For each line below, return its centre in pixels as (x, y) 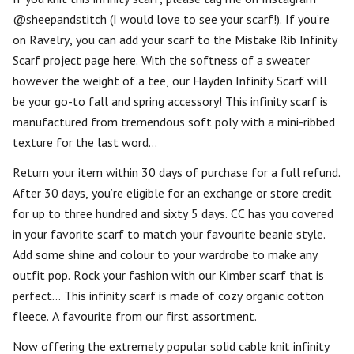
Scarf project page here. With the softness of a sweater (161, 60)
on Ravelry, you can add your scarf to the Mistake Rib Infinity (175, 40)
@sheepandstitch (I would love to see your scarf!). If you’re (171, 19)
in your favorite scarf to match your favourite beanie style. (169, 234)
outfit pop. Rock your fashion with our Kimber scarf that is (168, 275)
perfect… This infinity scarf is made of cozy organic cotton (168, 296)
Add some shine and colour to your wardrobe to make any (165, 254)
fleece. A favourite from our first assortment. (135, 316)
